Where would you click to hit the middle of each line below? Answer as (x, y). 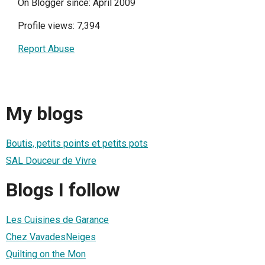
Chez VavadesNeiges (51, 237)
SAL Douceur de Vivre (51, 160)
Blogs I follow (63, 190)
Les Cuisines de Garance (57, 219)
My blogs (45, 114)
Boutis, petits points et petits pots (77, 143)
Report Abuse (46, 49)
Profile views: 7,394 (59, 25)
